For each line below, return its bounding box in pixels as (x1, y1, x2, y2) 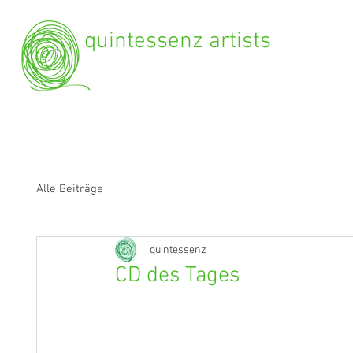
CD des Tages (115, 262, 240, 289)
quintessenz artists (84, 28, 271, 55)
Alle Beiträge (36, 181, 103, 196)
